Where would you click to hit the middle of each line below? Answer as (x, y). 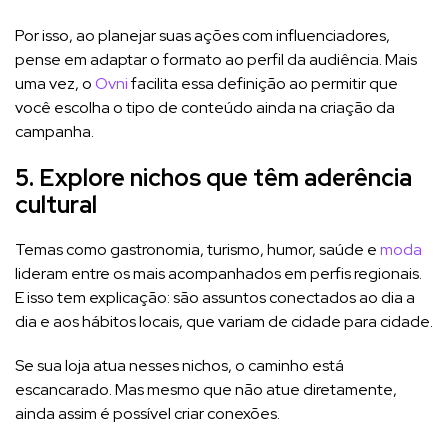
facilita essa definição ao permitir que (263, 83)
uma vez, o (55, 83)
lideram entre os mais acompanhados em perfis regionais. (218, 273)
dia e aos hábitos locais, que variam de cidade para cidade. (224, 321)
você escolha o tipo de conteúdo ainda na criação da (205, 107)
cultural (56, 204)
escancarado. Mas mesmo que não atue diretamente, (206, 389)
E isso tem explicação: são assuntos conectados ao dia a (215, 297)
